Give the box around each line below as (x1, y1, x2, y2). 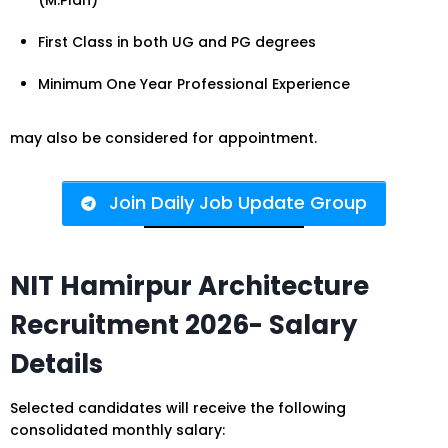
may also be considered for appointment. (10, 128, 317, 149)
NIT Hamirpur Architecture (10, 267, 369, 304)
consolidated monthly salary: (10, 419, 225, 440)
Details (10, 345, 103, 382)
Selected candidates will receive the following (10, 397, 346, 418)
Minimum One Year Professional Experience (38, 74, 350, 95)
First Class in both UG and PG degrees (38, 32, 316, 53)
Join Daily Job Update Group (109, 190, 367, 216)
